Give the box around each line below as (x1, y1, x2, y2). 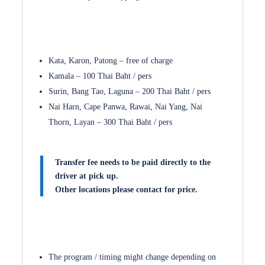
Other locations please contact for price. (55, 185, 198, 194)
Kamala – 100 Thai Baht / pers (49, 72, 152, 80)
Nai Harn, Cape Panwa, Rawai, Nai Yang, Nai (49, 102, 203, 111)
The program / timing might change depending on (49, 253, 216, 261)
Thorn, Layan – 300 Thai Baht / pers (49, 118, 173, 127)
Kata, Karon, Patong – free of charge (49, 56, 173, 65)
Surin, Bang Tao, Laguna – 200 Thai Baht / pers (49, 87, 211, 96)
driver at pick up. (55, 172, 119, 180)
